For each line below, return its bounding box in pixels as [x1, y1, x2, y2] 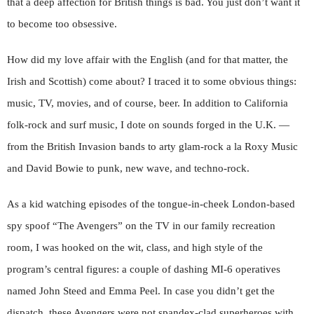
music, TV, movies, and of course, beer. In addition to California [7, 97, 288, 109]
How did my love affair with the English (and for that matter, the [7, 54, 288, 65]
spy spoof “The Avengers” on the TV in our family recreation [7, 220, 275, 231]
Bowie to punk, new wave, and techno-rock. [55, 163, 250, 174]
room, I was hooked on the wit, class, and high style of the [7, 242, 263, 253]
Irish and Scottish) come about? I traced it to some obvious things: [7, 76, 296, 87]
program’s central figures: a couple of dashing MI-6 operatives [7, 264, 280, 275]
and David [7, 163, 53, 174]
